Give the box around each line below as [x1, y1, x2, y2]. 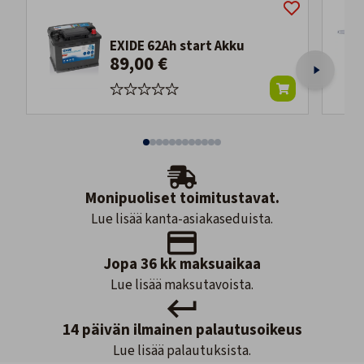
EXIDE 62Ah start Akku [109, 37, 245, 57]
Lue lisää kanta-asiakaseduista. [91, 210, 273, 230]
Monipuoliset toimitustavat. [84, 188, 279, 210]
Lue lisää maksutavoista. [110, 275, 253, 296]
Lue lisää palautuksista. [113, 341, 251, 362]
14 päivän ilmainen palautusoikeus [62, 319, 302, 342]
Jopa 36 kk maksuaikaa [103, 253, 261, 276]
